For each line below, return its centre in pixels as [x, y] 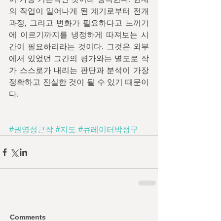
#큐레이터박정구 [108, 129]
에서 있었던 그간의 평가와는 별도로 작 [79, 58]
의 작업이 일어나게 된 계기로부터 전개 [79, 11]
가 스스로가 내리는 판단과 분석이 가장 [79, 70]
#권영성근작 [31, 129]
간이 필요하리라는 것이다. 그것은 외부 [79, 46]
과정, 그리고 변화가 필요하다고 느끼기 [79, 23]
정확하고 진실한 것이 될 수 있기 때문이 [79, 82]
